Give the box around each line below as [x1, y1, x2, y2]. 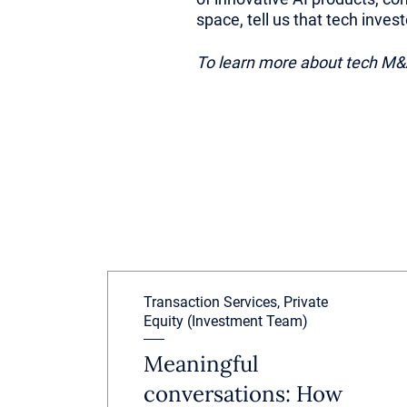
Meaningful [144, 350, 260, 378]
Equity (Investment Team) [144, 313, 309, 330]
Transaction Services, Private [144, 293, 329, 311]
